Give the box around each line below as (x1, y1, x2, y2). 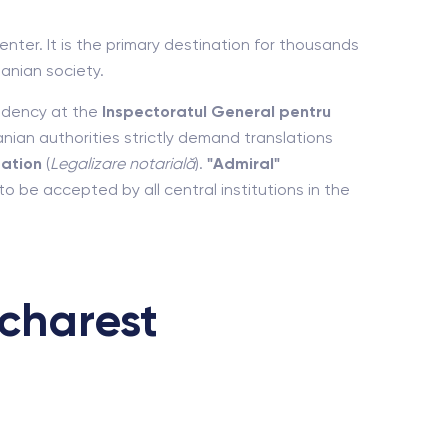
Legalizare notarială (50, 154, 195, 173)
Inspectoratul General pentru (102, 102, 331, 121)
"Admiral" (207, 154, 280, 173)
